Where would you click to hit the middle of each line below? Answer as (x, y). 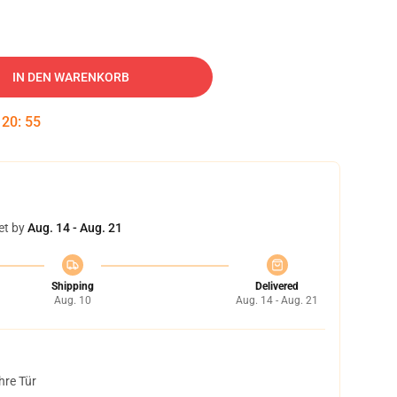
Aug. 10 (72, 300)
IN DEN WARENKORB (71, 77)
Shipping (72, 286)
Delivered (277, 286)
